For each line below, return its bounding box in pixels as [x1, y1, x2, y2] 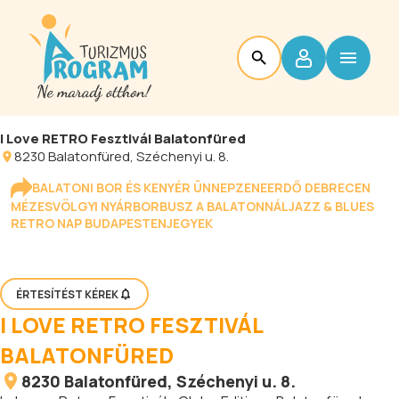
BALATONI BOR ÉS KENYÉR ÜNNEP [32, 178, 235, 196]
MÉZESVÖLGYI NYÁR [11, 198, 133, 215]
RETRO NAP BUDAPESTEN [11, 215, 167, 232]
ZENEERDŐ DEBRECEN [235, 178, 370, 196]
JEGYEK [167, 215, 213, 232]
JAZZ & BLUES [289, 198, 374, 215]
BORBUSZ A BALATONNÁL [133, 198, 289, 215]
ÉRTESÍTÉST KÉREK [16, 286, 118, 302]
